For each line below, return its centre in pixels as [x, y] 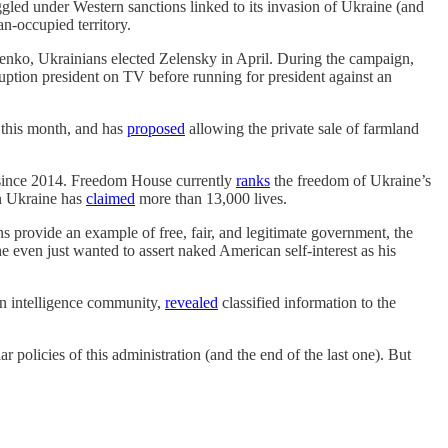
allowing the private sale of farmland [302, 129]
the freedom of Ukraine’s [350, 181]
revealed [191, 303]
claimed [110, 199]
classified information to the [307, 303]
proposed [156, 129]
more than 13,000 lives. [211, 199]
